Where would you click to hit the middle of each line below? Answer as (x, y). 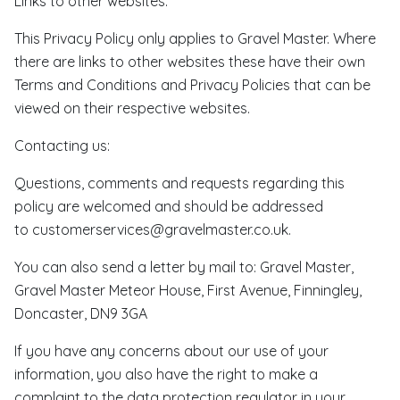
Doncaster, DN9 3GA (81, 313)
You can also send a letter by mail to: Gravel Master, (184, 267)
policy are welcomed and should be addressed (169, 206)
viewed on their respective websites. (132, 108)
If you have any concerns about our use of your (171, 351)
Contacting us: (62, 146)
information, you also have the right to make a (166, 374)
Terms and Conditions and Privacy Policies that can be (192, 85)
